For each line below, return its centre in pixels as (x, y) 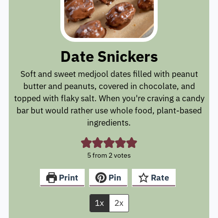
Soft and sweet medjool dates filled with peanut (109, 79)
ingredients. (109, 127)
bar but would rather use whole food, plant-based (109, 115)
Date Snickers (109, 61)
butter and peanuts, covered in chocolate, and (109, 91)
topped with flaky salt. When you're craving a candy (109, 103)
